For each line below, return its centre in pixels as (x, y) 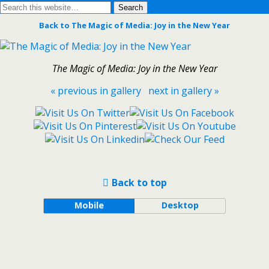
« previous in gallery (95, 91)
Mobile (89, 205)
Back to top (139, 183)
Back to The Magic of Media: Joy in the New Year (134, 25)
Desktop (180, 205)
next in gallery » (183, 91)
